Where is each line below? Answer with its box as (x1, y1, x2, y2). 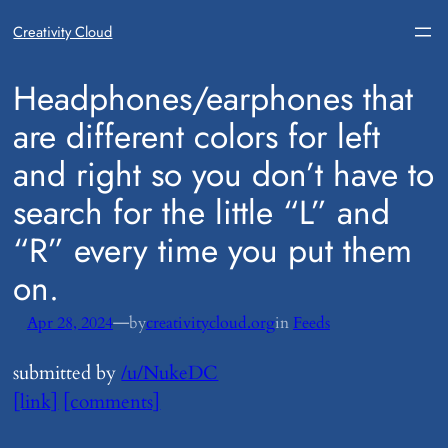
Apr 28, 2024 (26, 311, 113, 334)
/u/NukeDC (121, 360, 219, 387)
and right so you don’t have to (13, 150, 435, 199)
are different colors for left (13, 112, 381, 161)
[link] (13, 389, 59, 416)
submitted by (13, 360, 122, 387)
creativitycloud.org (145, 311, 275, 334)
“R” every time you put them (13, 226, 413, 275)
